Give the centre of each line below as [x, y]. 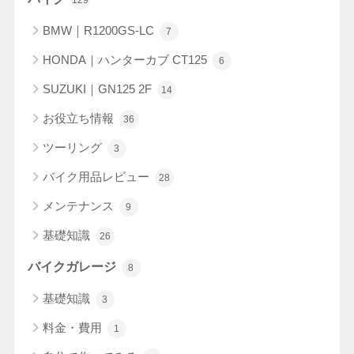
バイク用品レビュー [97, 177]
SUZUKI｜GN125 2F [98, 89]
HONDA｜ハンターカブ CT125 [126, 60]
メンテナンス [79, 206]
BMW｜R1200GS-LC [100, 31]
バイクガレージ [73, 267]
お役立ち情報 [79, 119]
